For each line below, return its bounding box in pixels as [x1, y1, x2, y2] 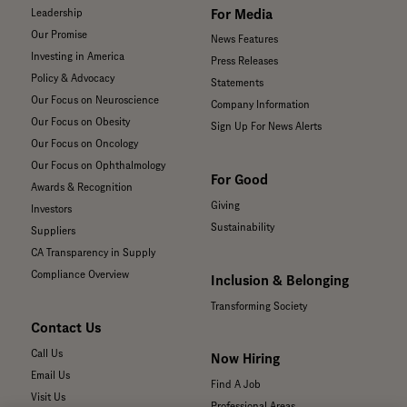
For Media [211, 6, 273, 22]
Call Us [31, 347, 63, 359]
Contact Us [31, 320, 101, 335]
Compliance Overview [31, 269, 129, 281]
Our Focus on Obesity [31, 116, 130, 128]
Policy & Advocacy [31, 73, 114, 84]
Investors [31, 203, 72, 215]
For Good [211, 173, 268, 188]
